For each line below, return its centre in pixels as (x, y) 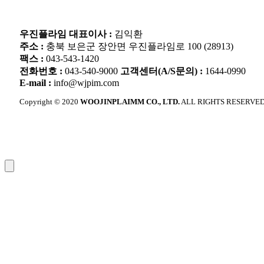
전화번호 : (42, 71)
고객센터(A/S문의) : (163, 71)
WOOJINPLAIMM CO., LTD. (130, 102)
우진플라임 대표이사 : (67, 34)
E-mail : (37, 83)
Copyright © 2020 (50, 102)
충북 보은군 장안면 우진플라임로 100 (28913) (140, 47)
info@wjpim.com (86, 83)
